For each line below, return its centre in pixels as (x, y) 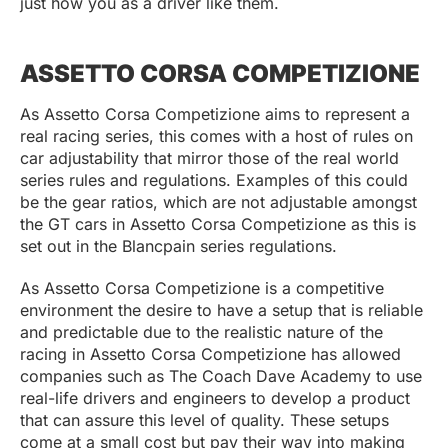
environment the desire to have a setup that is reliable (221, 310)
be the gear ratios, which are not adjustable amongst (218, 202)
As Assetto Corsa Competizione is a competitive (202, 288)
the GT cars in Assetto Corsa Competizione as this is (218, 224)
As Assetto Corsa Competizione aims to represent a (215, 114)
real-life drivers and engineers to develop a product (215, 398)
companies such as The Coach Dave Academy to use (221, 376)
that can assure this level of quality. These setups (204, 420)
